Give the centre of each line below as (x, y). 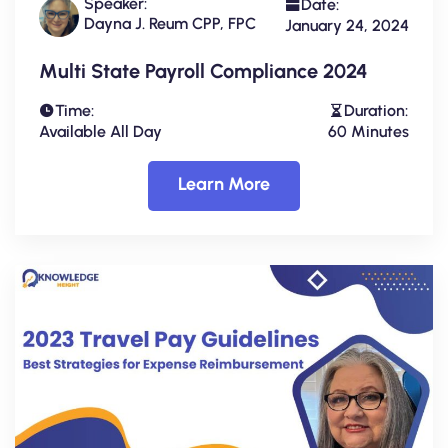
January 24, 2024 (347, 25)
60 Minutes (368, 131)
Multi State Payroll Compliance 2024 (203, 70)
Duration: (376, 110)
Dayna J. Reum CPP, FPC (170, 23)
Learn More (224, 183)
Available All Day (100, 131)
